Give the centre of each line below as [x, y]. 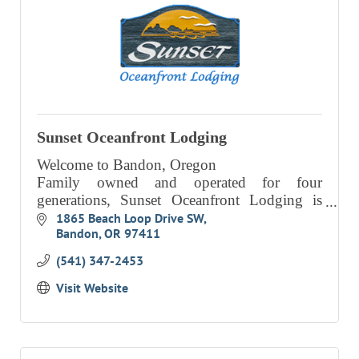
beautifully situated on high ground [179, 217]
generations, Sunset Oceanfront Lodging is [179, 200]
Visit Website [92, 288]
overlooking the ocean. [107, 235]
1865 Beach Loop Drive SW [129, 218]
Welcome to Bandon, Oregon [127, 164]
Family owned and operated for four [179, 182]
